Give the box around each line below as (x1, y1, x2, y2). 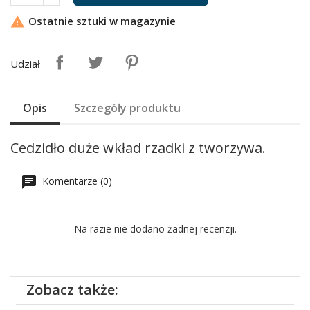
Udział (10, 57, 40, 71)
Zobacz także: (26, 280, 119, 300)
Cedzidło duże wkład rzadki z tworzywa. (10, 138, 266, 157)
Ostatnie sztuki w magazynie (26, 14, 176, 28)
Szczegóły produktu (74, 100, 181, 116)
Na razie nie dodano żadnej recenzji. (73, 222, 237, 235)
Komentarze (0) (39, 174, 112, 188)
